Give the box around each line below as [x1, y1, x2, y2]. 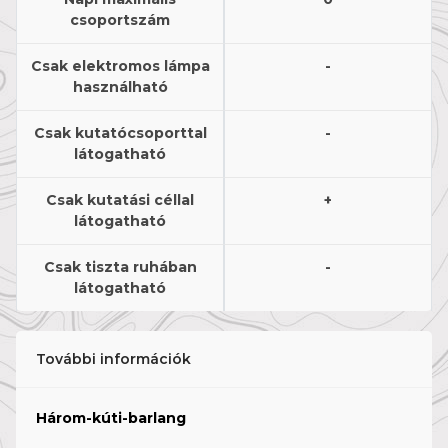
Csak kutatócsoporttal [33, 124, 207, 143]
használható [72, 78, 168, 97]
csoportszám [70, 11, 170, 30]
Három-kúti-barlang [36, 409, 186, 428]
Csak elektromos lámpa [30, 57, 210, 76]
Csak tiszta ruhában [43, 258, 197, 277]
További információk [36, 350, 191, 369]
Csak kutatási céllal [46, 191, 194, 210]
